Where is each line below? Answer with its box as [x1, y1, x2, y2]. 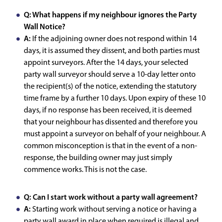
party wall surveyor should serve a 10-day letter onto [24, 71, 196, 79]
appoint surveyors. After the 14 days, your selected [24, 59, 188, 67]
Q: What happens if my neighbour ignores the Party [24, 11, 197, 19]
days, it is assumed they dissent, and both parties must [24, 47, 200, 55]
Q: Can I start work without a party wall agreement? [24, 194, 198, 202]
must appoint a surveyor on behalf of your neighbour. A [24, 130, 206, 138]
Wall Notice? [24, 23, 65, 31]
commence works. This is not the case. [24, 166, 147, 174]
